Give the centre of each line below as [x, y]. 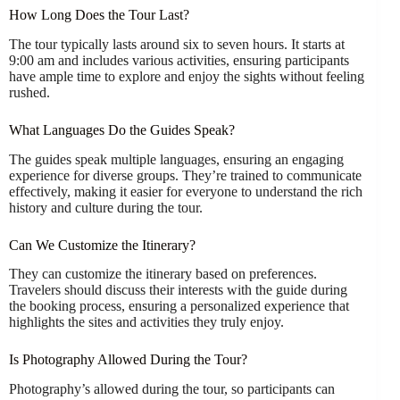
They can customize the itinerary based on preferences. [163, 274]
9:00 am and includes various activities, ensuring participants [179, 60]
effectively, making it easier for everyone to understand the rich [186, 191]
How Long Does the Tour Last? [99, 15]
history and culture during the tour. [106, 207]
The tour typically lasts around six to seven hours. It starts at [177, 44]
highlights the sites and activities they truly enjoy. [146, 322]
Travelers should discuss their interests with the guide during [178, 290]
